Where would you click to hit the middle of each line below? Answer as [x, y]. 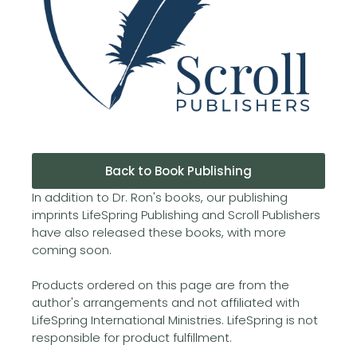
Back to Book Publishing [178, 171]
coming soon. [72, 250]
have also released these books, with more [159, 232]
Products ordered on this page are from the [161, 285]
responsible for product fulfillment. [132, 337]
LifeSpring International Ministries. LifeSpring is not [175, 320]
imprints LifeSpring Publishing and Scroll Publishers [176, 215]
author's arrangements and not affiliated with [166, 302]
